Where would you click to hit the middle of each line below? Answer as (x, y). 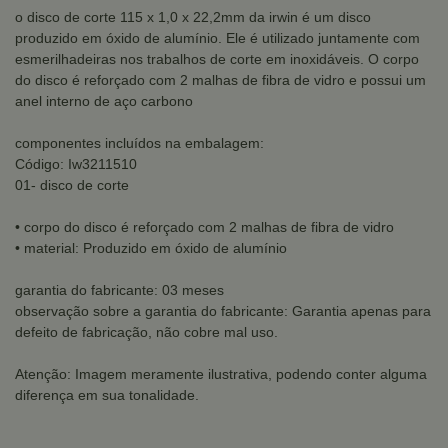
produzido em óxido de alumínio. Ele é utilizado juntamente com (217, 38)
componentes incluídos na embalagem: (139, 143)
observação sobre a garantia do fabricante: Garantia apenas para (223, 311)
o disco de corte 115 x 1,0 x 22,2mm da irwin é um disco (193, 17)
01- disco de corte (72, 185)
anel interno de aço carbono (104, 101)
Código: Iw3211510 (76, 164)
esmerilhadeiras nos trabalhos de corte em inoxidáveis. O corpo (217, 59)
